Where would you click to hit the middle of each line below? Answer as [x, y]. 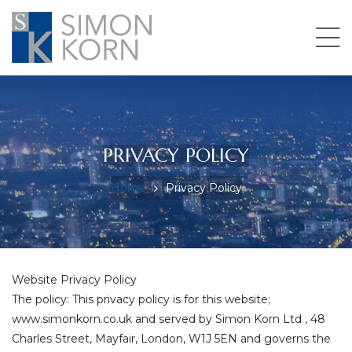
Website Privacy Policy [74, 280]
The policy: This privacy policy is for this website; [141, 299]
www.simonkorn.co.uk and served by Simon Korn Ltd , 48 [169, 319]
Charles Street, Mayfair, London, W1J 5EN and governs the [171, 339]
